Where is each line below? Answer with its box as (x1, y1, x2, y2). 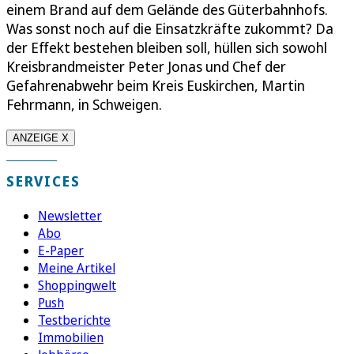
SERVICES (6, 171, 81, 190)
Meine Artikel (38, 258, 115, 277)
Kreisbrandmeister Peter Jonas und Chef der (6, 56, 286, 76)
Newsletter (38, 206, 102, 224)
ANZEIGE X (13, 131, 69, 144)
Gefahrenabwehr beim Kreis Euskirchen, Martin (6, 75, 305, 95)
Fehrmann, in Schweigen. (6, 94, 165, 114)
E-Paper (38, 241, 84, 259)
